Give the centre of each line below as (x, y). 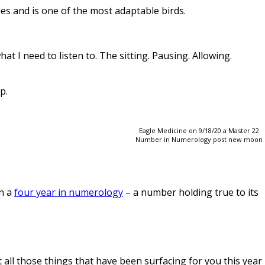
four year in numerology (69, 192)
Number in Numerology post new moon (199, 139)
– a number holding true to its (191, 192)
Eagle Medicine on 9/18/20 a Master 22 (199, 130)
